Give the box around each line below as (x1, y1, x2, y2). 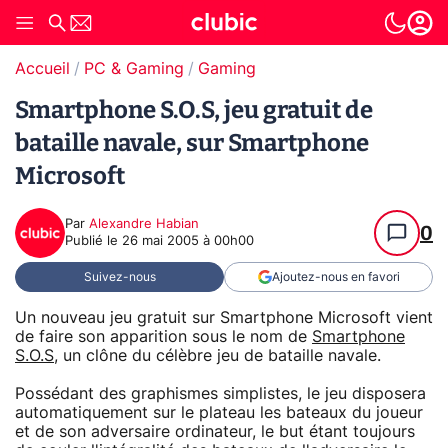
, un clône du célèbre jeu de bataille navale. (54, 347, 381, 364)
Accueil (15, 61, 70, 77)
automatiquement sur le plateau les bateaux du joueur (15, 404, 423, 421)
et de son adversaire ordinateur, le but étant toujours (15, 423, 415, 440)
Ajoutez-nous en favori (271, 271, 400, 283)
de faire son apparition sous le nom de (15, 328, 312, 345)
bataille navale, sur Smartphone (15, 129, 369, 157)
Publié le (65, 235, 122, 248)
